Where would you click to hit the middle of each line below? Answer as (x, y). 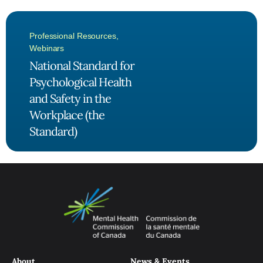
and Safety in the (70, 98)
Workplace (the (67, 114)
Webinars (47, 48)
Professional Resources (73, 36)
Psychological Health (80, 82)
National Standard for (82, 65)
